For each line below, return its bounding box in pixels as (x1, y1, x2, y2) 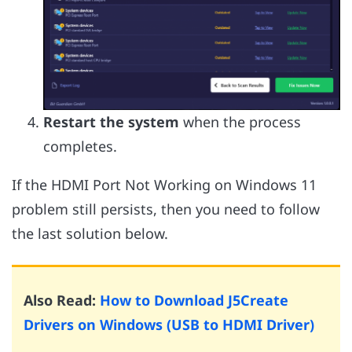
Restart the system (43, 112, 179, 132)
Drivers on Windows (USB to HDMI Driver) (24, 314, 314, 334)
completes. (43, 137, 117, 156)
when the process (179, 112, 301, 132)
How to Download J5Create (100, 290, 288, 310)
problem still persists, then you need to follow (12, 200, 320, 219)
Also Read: (24, 290, 100, 310)
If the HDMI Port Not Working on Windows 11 (12, 175, 317, 195)
